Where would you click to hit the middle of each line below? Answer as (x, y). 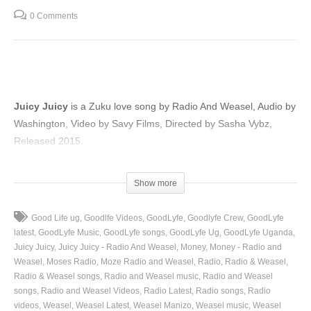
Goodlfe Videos (113, 218)
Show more (155, 184)
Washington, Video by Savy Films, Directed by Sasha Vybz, (143, 124)
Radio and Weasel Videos (90, 291)
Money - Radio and (246, 247)
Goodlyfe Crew (215, 218)
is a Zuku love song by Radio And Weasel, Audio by (182, 107)
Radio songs (220, 291)
